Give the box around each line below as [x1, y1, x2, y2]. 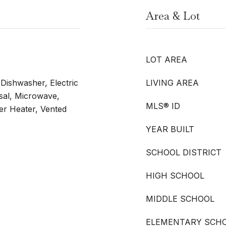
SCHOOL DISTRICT [146, 147, 221, 157]
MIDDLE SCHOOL [146, 194, 214, 204]
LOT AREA [146, 54, 187, 65]
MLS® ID [146, 101, 180, 111]
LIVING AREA [146, 78, 199, 88]
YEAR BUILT [146, 124, 194, 134]
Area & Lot [146, 9, 200, 23]
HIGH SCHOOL [146, 171, 204, 181]
